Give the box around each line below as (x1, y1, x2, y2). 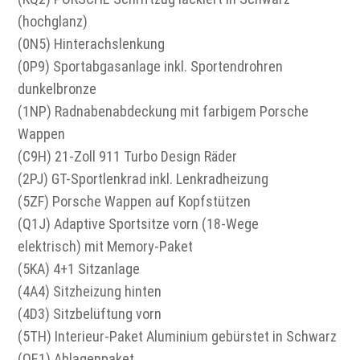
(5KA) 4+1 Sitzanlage (18, 260, 141, 278)
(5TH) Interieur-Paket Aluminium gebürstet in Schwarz (18, 328, 337, 346)
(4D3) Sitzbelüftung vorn (18, 305, 162, 323)
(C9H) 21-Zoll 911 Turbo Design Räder (18, 148, 238, 166)
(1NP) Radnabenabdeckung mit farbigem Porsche (18, 103, 309, 121)
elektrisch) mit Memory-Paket (18, 238, 194, 256)
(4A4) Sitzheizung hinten (18, 283, 162, 301)
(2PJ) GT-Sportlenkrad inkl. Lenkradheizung (18, 170, 269, 188)
